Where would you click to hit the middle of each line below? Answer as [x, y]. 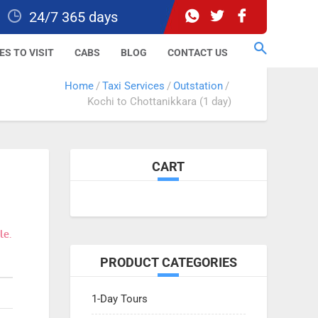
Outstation [198, 86]
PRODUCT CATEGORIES [168, 262]
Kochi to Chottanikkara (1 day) [159, 102]
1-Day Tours [119, 299]
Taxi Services [133, 86]
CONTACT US [198, 53]
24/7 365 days [73, 17]
